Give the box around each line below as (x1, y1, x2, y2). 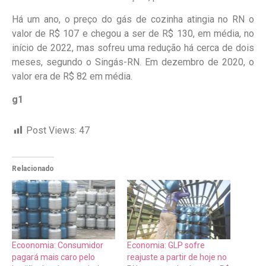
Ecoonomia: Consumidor (12, 240, 103, 250)
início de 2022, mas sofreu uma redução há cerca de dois (12, 42, 254, 54)
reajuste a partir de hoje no (127, 252, 227, 262)
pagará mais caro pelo (12, 252, 95, 262)
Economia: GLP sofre (127, 240, 205, 250)
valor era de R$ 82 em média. (12, 71, 132, 83)
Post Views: (26, 125, 77, 137)
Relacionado (12, 164, 54, 173)
